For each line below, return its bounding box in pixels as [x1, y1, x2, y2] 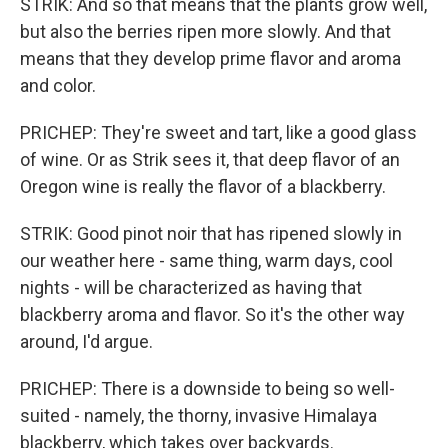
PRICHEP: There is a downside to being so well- [20, 378, 395, 399]
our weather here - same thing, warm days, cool [20, 250, 393, 271]
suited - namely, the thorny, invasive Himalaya [20, 405, 377, 426]
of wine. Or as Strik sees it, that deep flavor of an [20, 149, 400, 170]
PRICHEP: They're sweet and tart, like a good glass [20, 122, 417, 143]
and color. [20, 75, 96, 96]
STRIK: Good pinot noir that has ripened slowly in [20, 223, 402, 244]
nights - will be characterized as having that [20, 277, 362, 298]
